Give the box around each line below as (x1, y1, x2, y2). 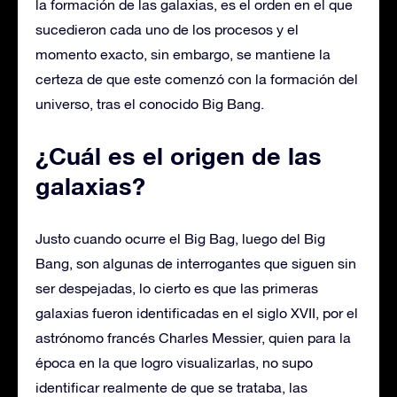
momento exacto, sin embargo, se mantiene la (35, 45, 331, 62)
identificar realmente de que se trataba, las (35, 378, 307, 395)
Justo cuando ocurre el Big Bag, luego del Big (35, 230, 325, 246)
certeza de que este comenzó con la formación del (35, 70, 358, 87)
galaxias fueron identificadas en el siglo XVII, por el (35, 304, 358, 321)
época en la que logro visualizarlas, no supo (35, 354, 313, 370)
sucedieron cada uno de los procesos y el (35, 20, 299, 37)
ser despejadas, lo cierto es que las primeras (35, 279, 318, 296)
